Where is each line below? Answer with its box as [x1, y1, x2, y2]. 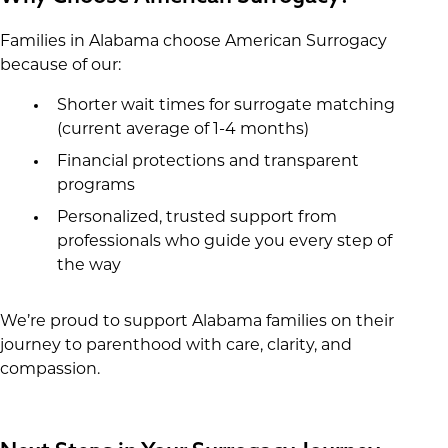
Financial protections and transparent [56, 154, 359, 171]
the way [56, 258, 121, 275]
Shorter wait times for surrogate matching [56, 98, 395, 115]
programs [56, 178, 135, 195]
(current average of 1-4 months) [56, 122, 309, 139]
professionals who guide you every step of [56, 234, 392, 251]
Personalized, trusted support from [56, 210, 337, 227]
